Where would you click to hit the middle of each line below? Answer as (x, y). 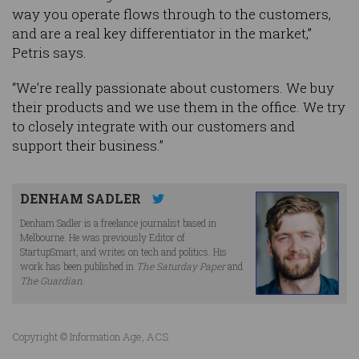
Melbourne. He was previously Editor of (103, 237)
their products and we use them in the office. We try (179, 107)
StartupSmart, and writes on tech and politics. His (123, 251)
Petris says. (49, 53)
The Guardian (51, 280)
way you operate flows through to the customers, (171, 14)
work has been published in (78, 266)
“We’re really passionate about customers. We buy (173, 88)
